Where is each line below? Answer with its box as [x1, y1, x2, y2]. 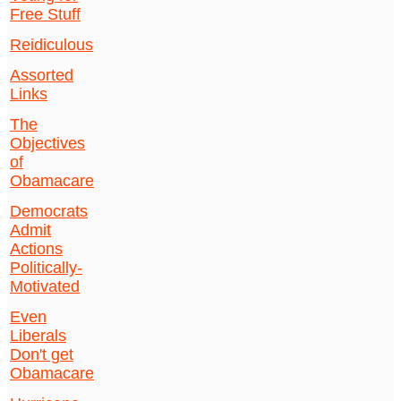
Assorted [10, 66, 73, 85]
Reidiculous [10, 36, 93, 55]
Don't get [10, 346, 73, 364]
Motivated [10, 277, 80, 296]
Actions [10, 240, 63, 259]
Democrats [10, 202, 88, 221]
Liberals [10, 327, 66, 346]
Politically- [10, 259, 82, 277]
